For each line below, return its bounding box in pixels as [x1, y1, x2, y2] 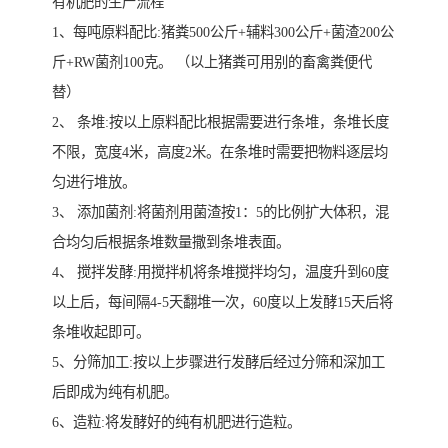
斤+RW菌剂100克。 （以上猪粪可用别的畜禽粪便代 [52, 53, 372, 70]
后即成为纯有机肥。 [52, 383, 178, 400]
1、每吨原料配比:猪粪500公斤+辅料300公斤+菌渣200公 [52, 23, 394, 40]
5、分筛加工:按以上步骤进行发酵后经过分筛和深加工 [52, 353, 385, 370]
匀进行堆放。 [52, 173, 136, 190]
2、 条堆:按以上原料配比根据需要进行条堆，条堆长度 [52, 113, 389, 130]
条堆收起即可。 [52, 323, 150, 340]
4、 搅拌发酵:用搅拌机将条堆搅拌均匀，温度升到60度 [52, 263, 389, 280]
